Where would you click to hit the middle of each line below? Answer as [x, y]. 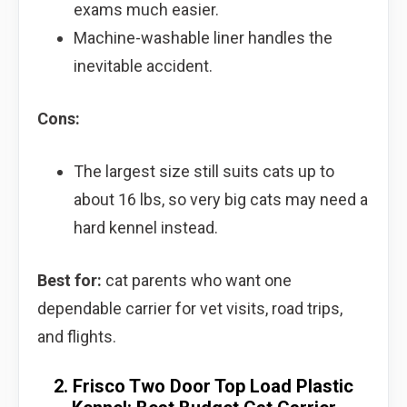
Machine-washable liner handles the [203, 37]
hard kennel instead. [145, 227]
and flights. [77, 336]
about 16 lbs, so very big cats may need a [220, 199]
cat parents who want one [197, 280]
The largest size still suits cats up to [203, 171]
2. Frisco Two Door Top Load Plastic [203, 386]
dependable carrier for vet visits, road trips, [190, 308]
